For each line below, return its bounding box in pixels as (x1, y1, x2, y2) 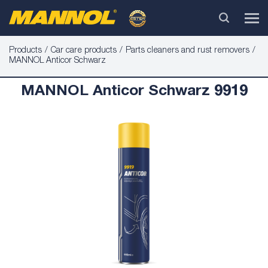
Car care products (51, 47, 117, 55)
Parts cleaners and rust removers (126, 47, 249, 55)
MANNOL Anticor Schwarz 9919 (20, 84, 248, 99)
